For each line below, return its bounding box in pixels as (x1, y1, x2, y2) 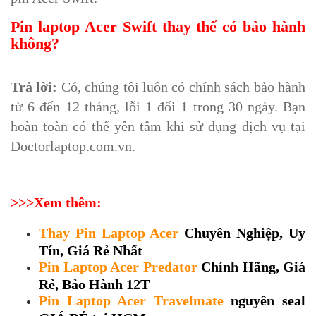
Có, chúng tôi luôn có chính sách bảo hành (61, 79, 306, 95)
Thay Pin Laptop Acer (39, 225, 179, 241)
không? (11, 35, 59, 53)
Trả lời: (11, 79, 61, 95)
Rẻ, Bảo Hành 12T (39, 276, 150, 291)
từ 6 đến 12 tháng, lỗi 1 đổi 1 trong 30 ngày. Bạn (11, 99, 305, 115)
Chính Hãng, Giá (201, 259, 305, 275)
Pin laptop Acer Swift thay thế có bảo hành (11, 18, 305, 36)
